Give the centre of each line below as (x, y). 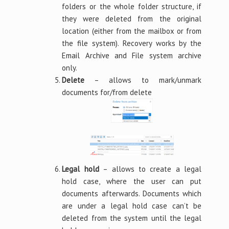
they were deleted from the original (132, 19)
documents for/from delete (107, 92)
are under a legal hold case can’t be (132, 205)
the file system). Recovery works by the (132, 43)
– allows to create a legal (150, 169)
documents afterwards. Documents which (132, 193)
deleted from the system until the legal (132, 218)
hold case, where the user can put (132, 181)
